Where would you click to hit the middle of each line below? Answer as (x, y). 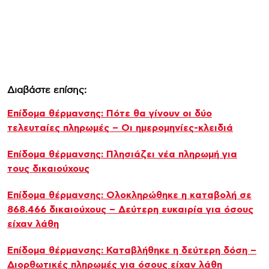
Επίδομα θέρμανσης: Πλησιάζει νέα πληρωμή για (122, 154)
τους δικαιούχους (48, 168)
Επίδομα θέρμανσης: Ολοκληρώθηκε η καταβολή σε (129, 195)
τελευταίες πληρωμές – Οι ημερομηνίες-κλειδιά (120, 128)
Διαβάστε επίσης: (47, 90)
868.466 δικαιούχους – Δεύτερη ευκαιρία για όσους (130, 209)
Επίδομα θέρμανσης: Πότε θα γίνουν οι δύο (110, 113)
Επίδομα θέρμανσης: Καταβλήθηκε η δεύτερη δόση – (132, 250)
